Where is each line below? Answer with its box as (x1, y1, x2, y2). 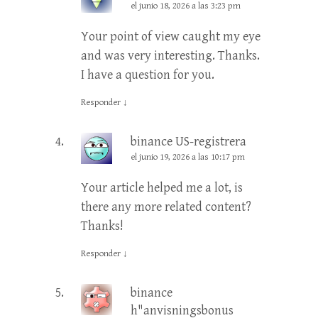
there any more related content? (81, 199, 251, 214)
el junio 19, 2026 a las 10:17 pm (131, 151, 245, 163)
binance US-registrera (131, 133, 246, 149)
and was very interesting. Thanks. (81, 48, 260, 63)
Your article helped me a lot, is (81, 180, 243, 195)
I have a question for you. (81, 67, 214, 82)
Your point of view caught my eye (81, 28, 261, 44)
